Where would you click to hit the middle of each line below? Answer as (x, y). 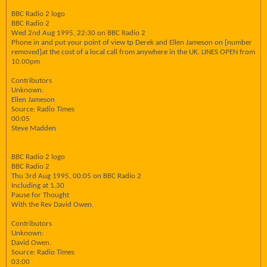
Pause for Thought (40, 195)
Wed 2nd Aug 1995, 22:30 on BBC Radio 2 (78, 33)
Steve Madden (34, 128)
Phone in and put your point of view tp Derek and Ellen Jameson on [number (132, 43)
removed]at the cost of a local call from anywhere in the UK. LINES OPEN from (133, 52)
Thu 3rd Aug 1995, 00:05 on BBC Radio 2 (76, 176)
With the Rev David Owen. (52, 205)
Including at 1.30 (38, 186)
